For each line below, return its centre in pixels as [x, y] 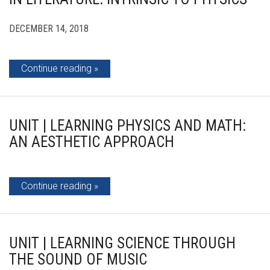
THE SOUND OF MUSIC [78, 259]
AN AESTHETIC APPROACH [92, 142]
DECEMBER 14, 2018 [49, 29]
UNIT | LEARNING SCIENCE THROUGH [122, 243]
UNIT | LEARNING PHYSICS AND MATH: [127, 126]
